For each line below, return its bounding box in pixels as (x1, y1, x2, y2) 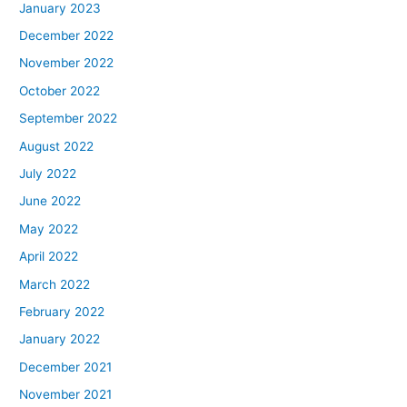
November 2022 (19, 55, 114, 71)
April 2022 (19, 249, 79, 264)
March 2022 (19, 276, 91, 292)
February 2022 (19, 303, 105, 319)
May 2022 (19, 221, 79, 236)
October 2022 (19, 83, 101, 98)
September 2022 (19, 111, 118, 126)
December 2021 (19, 359, 113, 374)
